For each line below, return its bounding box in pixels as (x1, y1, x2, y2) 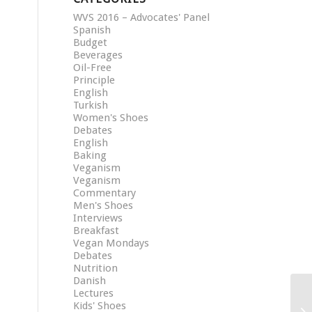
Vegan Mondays (73, 237, 150, 249)
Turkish (73, 99, 109, 111)
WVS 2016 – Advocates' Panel (73, 11, 210, 24)
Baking (73, 149, 107, 162)
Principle (73, 74, 116, 86)
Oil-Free (73, 61, 112, 74)
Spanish (73, 24, 111, 36)
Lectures (73, 287, 114, 299)
